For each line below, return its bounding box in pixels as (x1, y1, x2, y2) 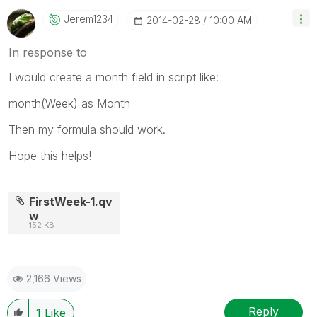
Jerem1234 (64, 12, 113, 25)
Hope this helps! (8, 148, 91, 163)
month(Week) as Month (8, 96, 130, 110)
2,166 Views (26, 272, 81, 284)
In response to (8, 45, 87, 59)
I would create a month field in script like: (8, 69, 219, 84)
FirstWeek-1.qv (29, 194, 113, 209)
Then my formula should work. (8, 122, 166, 137)
